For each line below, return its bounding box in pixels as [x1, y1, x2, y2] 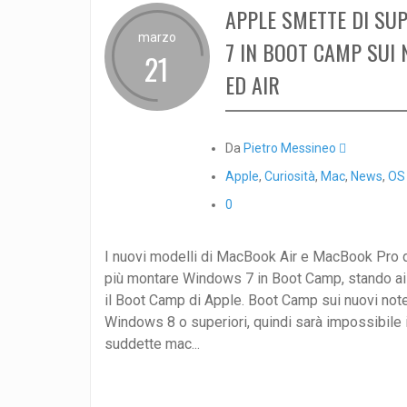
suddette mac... [104, 334, 200, 352]
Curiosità [263, 168, 315, 184]
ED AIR [224, 67, 280, 101]
